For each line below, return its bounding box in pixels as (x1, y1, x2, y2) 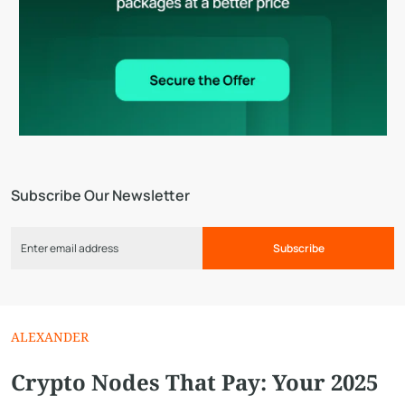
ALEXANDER (11, 328, 89, 346)
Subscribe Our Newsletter (11, 185, 190, 206)
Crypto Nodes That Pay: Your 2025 (11, 367, 378, 398)
